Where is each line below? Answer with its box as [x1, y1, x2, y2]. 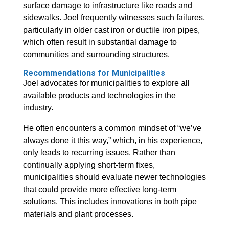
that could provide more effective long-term [22, 185, 176, 194]
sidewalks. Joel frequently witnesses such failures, [22, 13, 205, 22]
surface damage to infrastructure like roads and [22, 1, 192, 10]
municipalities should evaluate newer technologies [22, 173, 206, 182]
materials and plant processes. [22, 210, 133, 219]
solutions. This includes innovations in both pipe [22, 197, 197, 207]
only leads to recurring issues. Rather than [22, 148, 175, 157]
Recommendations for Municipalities [22, 68, 165, 78]
